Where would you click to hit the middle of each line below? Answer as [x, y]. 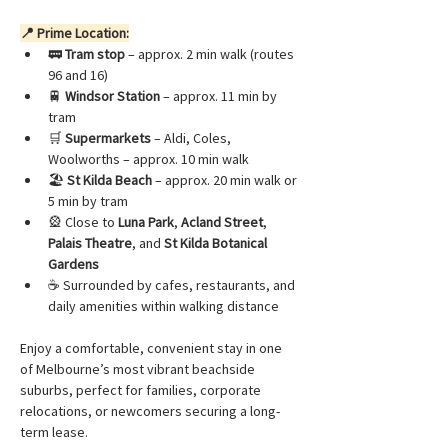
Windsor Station [112, 95]
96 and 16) [78, 74]
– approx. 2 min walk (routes [211, 53]
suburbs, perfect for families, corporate [142, 389]
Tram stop [95, 53]
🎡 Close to [83, 221]
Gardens [73, 263]
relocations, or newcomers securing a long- [150, 410]
